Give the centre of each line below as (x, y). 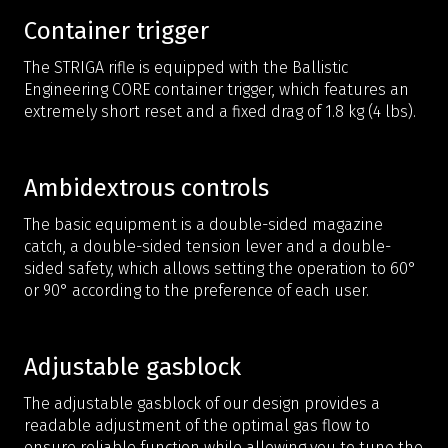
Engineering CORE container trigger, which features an (216, 89)
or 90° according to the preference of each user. (196, 290)
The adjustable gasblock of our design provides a (202, 403)
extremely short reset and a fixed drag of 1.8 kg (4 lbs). (220, 111)
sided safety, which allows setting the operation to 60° (220, 268)
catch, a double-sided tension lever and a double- (207, 246)
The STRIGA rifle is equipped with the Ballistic (186, 67)
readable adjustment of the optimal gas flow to (197, 425)
